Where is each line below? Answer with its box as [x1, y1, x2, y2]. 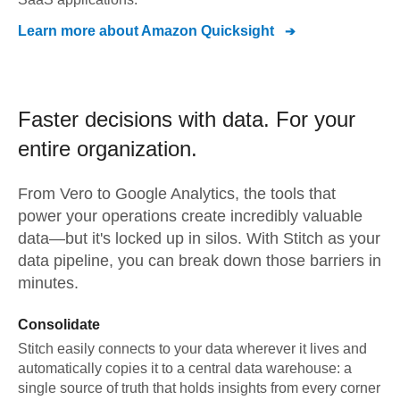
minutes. [18, 274, 79, 292]
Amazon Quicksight [141, 23, 274, 38]
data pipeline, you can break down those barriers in [18, 252, 381, 270]
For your [276, 107, 355, 131]
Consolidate [18, 317, 100, 332]
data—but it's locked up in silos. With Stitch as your [18, 229, 380, 247]
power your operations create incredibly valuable [18, 207, 362, 225]
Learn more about [18, 23, 141, 38]
